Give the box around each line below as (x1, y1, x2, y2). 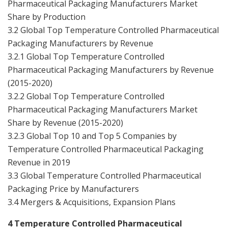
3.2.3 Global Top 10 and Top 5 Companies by (8, 130, 177, 141)
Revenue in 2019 (8, 156, 70, 168)
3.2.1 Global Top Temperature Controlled (8, 50, 164, 62)
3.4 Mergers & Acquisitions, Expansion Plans (8, 196, 176, 208)
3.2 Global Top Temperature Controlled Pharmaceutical (8, 24, 219, 36)
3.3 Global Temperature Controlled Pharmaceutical (8, 169, 201, 181)
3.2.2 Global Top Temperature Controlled (8, 90, 164, 102)
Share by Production (8, 11, 85, 22)
